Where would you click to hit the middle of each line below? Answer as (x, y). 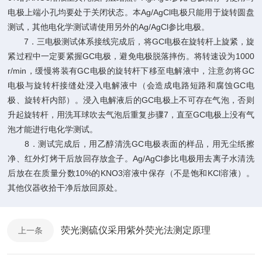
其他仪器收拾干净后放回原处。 (65, 188)
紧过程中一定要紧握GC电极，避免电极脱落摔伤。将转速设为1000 (131, 56)
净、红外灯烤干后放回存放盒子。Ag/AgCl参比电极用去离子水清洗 (131, 158)
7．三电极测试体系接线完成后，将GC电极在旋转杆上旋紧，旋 (131, 42)
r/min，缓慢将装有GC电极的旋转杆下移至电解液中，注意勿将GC (131, 71)
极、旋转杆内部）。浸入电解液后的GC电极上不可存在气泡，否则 (131, 100)
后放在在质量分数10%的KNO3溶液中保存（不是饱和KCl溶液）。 (131, 173)
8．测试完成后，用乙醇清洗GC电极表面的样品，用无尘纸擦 (131, 144)
